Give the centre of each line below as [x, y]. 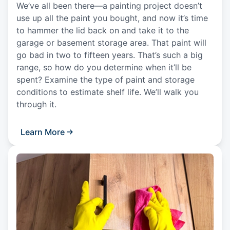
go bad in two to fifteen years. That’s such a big [110, 55]
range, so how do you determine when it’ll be [104, 67]
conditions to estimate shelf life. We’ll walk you [108, 92]
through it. [39, 104]
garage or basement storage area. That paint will [111, 42]
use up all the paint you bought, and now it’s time [112, 18]
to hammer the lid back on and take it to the [103, 30]
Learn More [43, 132]
